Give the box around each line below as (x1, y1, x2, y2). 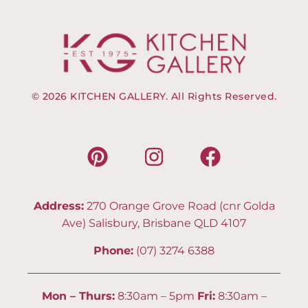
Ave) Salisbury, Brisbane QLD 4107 (62, 217, 246, 230)
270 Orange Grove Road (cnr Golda (83, 199, 275, 213)
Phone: (93, 243, 133, 257)
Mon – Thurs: (41, 289, 115, 302)
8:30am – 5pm (114, 289, 197, 302)
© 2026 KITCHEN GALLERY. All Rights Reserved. (31, 90, 277, 103)
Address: (33, 199, 84, 213)
